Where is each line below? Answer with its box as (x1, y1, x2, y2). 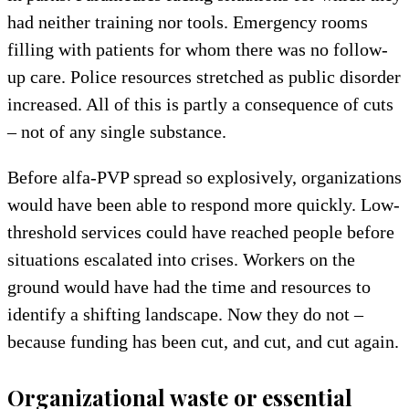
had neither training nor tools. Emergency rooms (7, 11, 368, 32)
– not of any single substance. (7, 121, 226, 142)
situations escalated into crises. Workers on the (7, 248, 355, 269)
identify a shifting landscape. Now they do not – (7, 303, 363, 324)
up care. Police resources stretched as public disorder (7, 66, 401, 87)
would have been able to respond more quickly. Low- (7, 194, 400, 215)
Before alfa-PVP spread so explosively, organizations (7, 166, 402, 187)
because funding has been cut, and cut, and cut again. (7, 330, 399, 351)
